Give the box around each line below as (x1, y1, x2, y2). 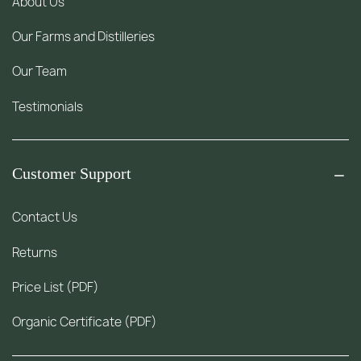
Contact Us (12, 209, 78, 226)
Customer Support (12, 164, 132, 183)
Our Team (12, 63, 68, 81)
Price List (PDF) (12, 278, 100, 296)
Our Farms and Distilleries (12, 28, 156, 46)
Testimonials (12, 98, 84, 115)
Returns (12, 243, 58, 261)
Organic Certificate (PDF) (12, 313, 158, 330)
